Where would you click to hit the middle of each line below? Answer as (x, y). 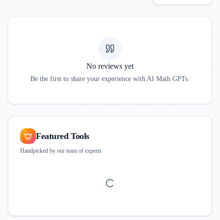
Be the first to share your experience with (88, 79)
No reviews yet (110, 66)
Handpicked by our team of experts (61, 151)
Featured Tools (63, 136)
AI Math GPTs (167, 79)
